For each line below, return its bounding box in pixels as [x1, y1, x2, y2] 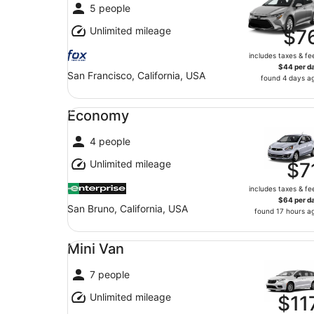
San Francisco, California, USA [67, 69, 205, 81]
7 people [90, 268, 130, 280]
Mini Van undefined [58, 231, 159, 245]
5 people [90, 2, 130, 14]
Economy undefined [58, 98, 164, 112]
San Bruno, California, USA [67, 203, 188, 214]
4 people [90, 135, 130, 147]
